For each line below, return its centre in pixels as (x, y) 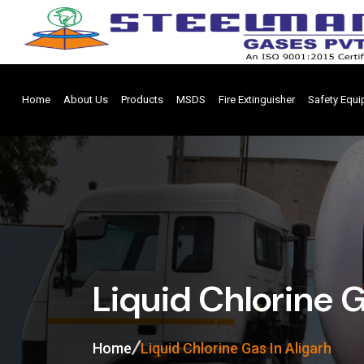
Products (142, 100)
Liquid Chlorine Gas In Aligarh (236, 348)
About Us (85, 100)
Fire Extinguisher (256, 100)
